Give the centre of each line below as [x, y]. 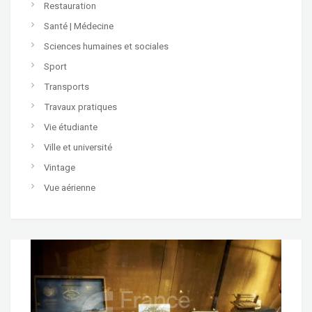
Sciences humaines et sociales [106, 46]
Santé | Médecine [79, 26]
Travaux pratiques [80, 107]
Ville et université [78, 147]
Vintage [60, 167]
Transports [67, 86]
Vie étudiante [71, 127]
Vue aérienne [70, 187]
